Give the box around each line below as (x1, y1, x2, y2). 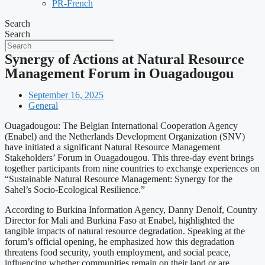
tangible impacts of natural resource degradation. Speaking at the (5, 226, 245, 236)
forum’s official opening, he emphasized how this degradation (5, 237, 234, 247)
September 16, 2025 (28, 90, 104, 100)
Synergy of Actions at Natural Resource (5, 51, 244, 67)
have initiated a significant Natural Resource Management (5, 142, 220, 152)
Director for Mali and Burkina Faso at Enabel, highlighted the (5, 215, 234, 225)
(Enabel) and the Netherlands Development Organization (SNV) (5, 131, 245, 141)
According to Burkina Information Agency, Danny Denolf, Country (5, 205, 257, 215)
